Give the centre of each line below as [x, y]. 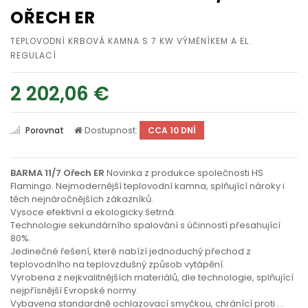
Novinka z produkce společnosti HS [184, 173]
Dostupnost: [111, 130]
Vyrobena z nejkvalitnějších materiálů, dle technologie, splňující [152, 277]
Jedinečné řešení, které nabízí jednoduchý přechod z [131, 251]
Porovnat [45, 130]
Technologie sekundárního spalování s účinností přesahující [145, 225]
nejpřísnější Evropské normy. [74, 290]
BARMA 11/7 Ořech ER [57, 173]
